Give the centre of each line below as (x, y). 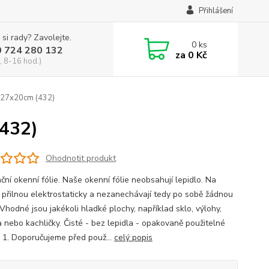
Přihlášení (216, 11)
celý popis (133, 237)
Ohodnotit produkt (80, 158)
